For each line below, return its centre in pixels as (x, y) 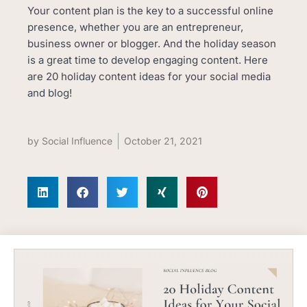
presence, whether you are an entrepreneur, (135, 27)
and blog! (50, 93)
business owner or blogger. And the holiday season (152, 44)
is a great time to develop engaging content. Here (148, 60)
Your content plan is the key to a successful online (150, 11)
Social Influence (76, 141)
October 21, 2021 (163, 141)
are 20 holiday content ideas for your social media (149, 76)
